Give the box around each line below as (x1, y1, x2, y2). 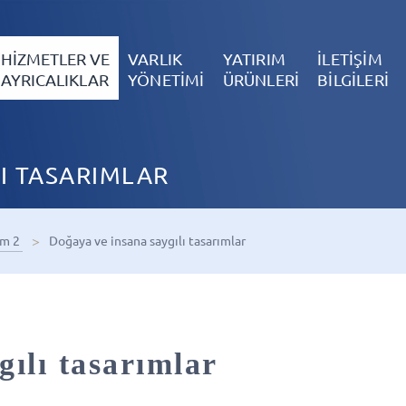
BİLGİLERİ (317, 70, 389, 90)
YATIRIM (222, 49, 285, 69)
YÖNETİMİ (127, 70, 205, 90)
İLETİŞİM (317, 49, 382, 69)
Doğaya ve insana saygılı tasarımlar (49, 232, 248, 248)
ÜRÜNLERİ (222, 70, 300, 90)
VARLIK (127, 49, 183, 69)
